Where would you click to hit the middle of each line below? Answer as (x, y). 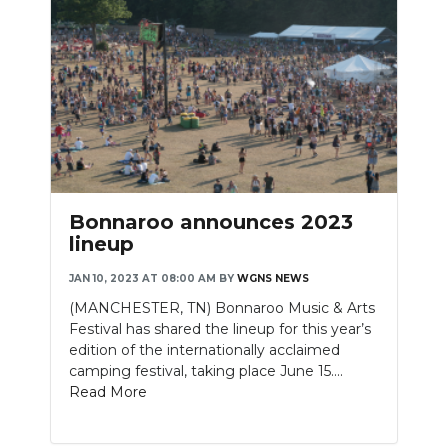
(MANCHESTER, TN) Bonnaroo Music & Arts (222, 307)
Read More (108, 391)
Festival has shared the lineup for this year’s (220, 328)
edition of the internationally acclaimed (204, 349)
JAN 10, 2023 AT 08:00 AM (142, 278)
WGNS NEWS (273, 278)
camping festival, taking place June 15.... (206, 370)
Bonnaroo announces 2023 (211, 221)
